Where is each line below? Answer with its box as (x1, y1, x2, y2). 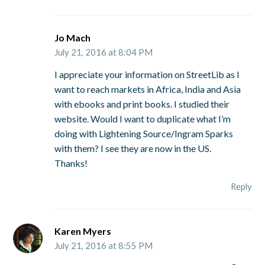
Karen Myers (54, 225, 112, 237)
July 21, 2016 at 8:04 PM (54, 46, 153, 57)
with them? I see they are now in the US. (54, 143, 212, 154)
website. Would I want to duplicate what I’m (54, 113, 231, 125)
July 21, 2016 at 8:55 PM (54, 240, 153, 251)
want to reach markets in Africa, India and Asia (54, 83, 241, 95)
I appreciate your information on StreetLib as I (54, 69, 240, 80)
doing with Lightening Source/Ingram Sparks (54, 128, 234, 140)
